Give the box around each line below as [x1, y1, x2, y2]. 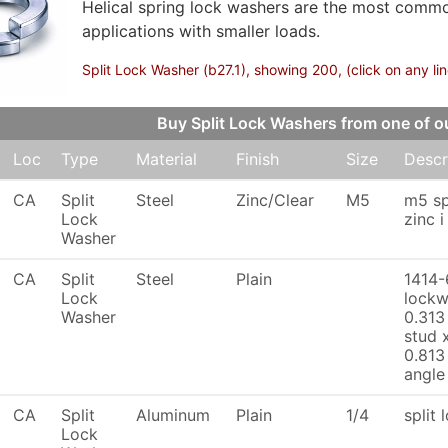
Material [136, 149, 197, 169]
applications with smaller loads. [82, 21, 320, 41]
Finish [236, 149, 279, 169]
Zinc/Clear [236, 190, 314, 210]
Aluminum [136, 405, 210, 425]
